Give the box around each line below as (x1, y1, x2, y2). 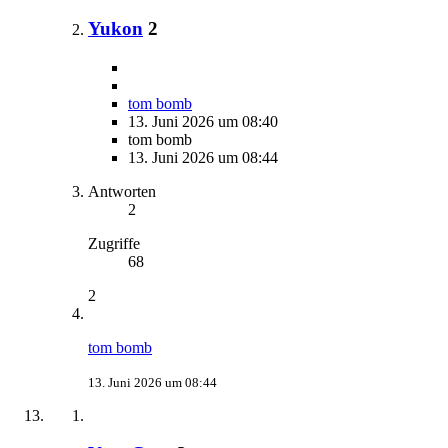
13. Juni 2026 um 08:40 (128, 112, 278, 130)
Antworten (88, 182, 156, 200)
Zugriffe (88, 234, 140, 252)
